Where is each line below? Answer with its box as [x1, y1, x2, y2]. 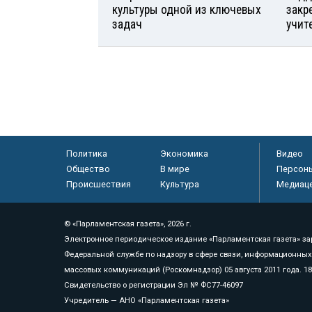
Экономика [159, 148, 208, 159]
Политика [65, 148, 107, 159]
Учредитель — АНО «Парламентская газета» [64, 296, 229, 306]
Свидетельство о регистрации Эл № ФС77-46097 [64, 281, 243, 290]
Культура [159, 179, 199, 190]
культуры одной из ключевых [112, 3, 261, 17]
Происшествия [65, 179, 131, 190]
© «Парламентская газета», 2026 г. [64, 219, 192, 229]
